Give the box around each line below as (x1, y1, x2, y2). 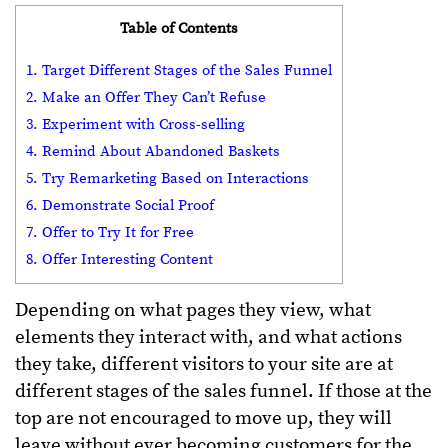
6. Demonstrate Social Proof (26, 195, 214, 215)
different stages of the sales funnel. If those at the (15, 380, 432, 404)
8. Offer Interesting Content (26, 249, 213, 269)
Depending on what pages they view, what (15, 299, 371, 323)
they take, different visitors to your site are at (15, 353, 393, 377)
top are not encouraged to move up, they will (15, 407, 392, 431)
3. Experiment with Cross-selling (26, 114, 245, 134)
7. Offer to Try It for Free (26, 222, 194, 242)
